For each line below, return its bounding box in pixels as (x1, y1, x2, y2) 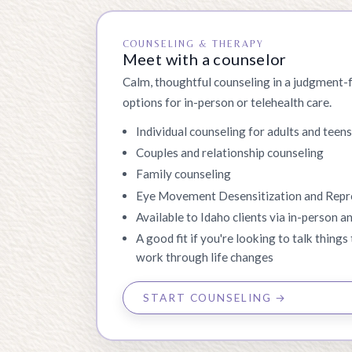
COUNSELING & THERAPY (122, 38, 265, 50)
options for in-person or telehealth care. (122, 95, 332, 110)
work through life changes (136, 250, 274, 265)
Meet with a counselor (122, 49, 287, 69)
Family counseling (136, 167, 232, 181)
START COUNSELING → (143, 291, 288, 305)
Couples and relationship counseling (136, 145, 324, 160)
